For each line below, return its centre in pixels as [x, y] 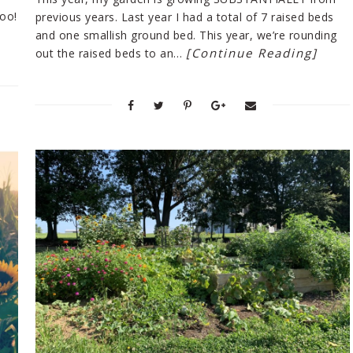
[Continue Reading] [252, 52]
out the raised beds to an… [110, 53]
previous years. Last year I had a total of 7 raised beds [184, 17]
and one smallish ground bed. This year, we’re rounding [186, 35]
